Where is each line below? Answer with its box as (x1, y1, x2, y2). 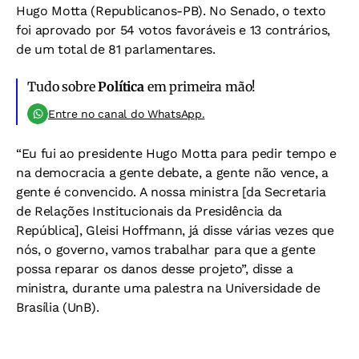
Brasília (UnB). (16, 299, 99, 315)
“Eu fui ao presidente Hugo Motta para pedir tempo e (16, 145, 337, 161)
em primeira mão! (143, 78, 256, 95)
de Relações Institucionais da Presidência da (16, 203, 282, 219)
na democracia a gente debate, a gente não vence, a (16, 164, 329, 180)
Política (98, 78, 144, 95)
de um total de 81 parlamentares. (16, 41, 216, 57)
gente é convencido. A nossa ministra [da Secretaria (16, 184, 326, 200)
